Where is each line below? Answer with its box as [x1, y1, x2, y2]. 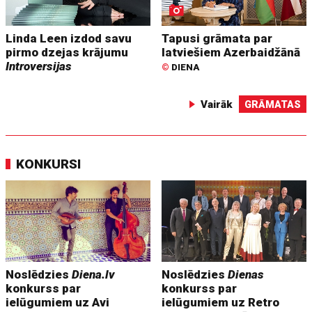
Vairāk [200, 97, 233, 111]
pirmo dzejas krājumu [6, 45, 129, 59]
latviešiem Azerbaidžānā [162, 45, 301, 59]
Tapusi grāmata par [162, 31, 273, 45]
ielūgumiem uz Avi [6, 295, 110, 309]
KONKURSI [16, 155, 81, 172]
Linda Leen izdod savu [6, 31, 132, 45]
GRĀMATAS [244, 98, 301, 110]
